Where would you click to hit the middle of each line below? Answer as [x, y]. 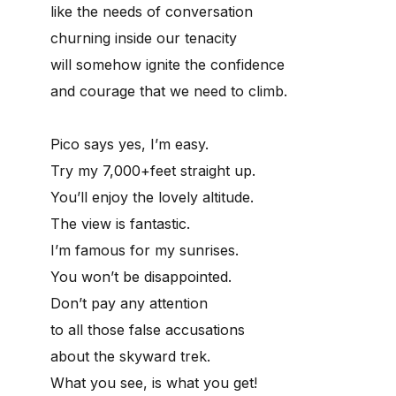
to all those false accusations [148, 329]
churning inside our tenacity [144, 38]
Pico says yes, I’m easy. [129, 144]
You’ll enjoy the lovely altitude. [152, 197]
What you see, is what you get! [154, 382]
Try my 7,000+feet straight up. [153, 170]
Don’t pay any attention [129, 303]
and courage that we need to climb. [169, 91]
